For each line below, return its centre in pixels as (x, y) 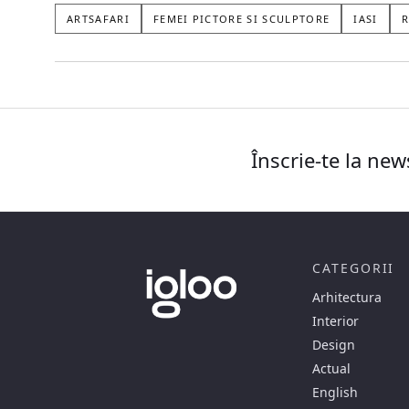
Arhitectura (346, 297)
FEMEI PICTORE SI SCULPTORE (241, 19)
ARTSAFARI (98, 19)
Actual (331, 368)
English (335, 392)
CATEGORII (353, 268)
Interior (335, 321)
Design (333, 345)
